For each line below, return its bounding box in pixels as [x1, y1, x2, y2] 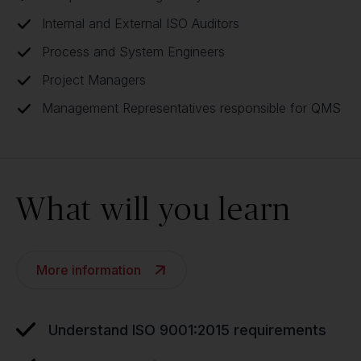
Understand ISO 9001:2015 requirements [48, 322, 326, 338]
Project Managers [42, 72, 146, 88]
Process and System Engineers [42, 44, 225, 60]
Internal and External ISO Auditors [42, 15, 239, 31]
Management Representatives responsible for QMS [42, 100, 341, 116]
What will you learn [16, 190, 293, 226]
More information [36, 262, 141, 278]
